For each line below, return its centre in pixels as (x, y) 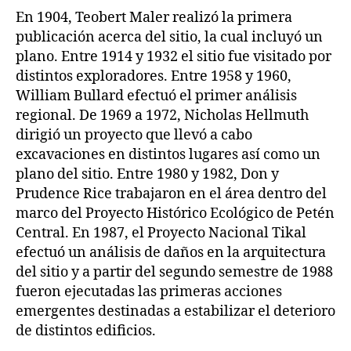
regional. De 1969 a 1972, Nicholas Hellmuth (162, 115)
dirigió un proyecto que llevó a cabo (134, 135)
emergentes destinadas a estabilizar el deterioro (175, 311)
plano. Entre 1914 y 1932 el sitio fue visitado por (174, 56)
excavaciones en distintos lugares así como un (168, 154)
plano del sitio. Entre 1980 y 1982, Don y (147, 174)
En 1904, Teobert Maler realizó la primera (154, 17)
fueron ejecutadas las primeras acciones (149, 291)
